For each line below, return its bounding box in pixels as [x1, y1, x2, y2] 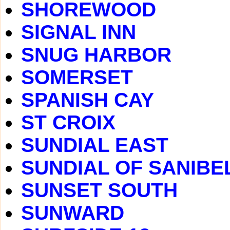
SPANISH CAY [21, 89, 154, 111]
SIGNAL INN [21, 21, 136, 43]
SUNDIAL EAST [21, 134, 168, 156]
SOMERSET [21, 66, 133, 88]
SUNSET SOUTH [21, 179, 178, 201]
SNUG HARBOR [21, 44, 171, 66]
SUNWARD [21, 202, 124, 224]
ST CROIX [21, 111, 116, 133]
